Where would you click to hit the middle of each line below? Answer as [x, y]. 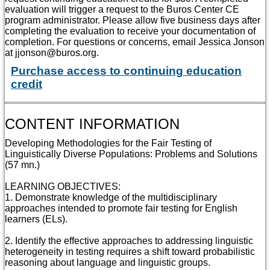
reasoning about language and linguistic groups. [108, 263]
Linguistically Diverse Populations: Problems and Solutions [131, 154]
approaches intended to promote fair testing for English [121, 209]
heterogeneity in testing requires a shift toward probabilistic [130, 252]
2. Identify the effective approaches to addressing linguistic [129, 241]
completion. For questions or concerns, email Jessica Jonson [135, 42]
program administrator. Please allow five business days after [133, 20]
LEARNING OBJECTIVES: [63, 187]
